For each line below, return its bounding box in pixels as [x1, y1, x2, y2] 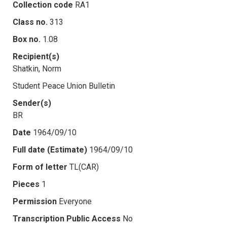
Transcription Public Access [13, 213, 121, 223]
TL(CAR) [69, 162, 99, 172]
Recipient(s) [13, 51, 59, 61]
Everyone [59, 196, 92, 206]
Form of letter [13, 162, 67, 172]
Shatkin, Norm [13, 63, 61, 73]
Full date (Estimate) [13, 144, 87, 155]
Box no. [13, 34, 41, 44]
